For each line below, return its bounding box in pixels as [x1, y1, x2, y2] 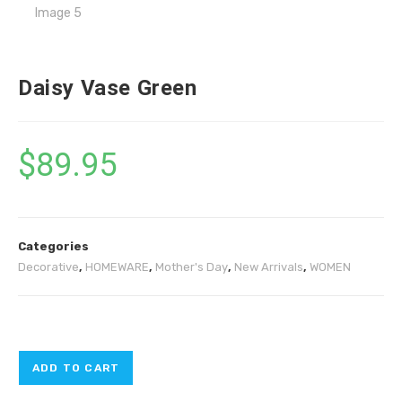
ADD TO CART [32, 361, 120, 374]
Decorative [18, 259, 79, 274]
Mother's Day [155, 259, 228, 274]
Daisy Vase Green [18, 74, 197, 100]
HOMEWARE [85, 259, 149, 274]
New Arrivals [234, 259, 303, 274]
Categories [18, 239, 89, 253]
